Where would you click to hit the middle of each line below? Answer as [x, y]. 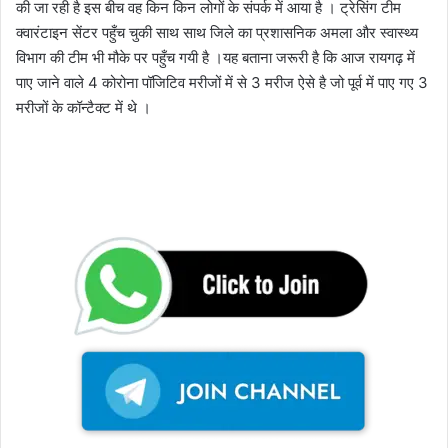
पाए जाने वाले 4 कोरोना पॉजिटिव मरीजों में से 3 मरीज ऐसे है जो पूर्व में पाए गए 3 [222, 83]
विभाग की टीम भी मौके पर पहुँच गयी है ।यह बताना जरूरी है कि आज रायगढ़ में [215, 58]
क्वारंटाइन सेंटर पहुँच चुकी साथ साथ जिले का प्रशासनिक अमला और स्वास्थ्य [217, 33]
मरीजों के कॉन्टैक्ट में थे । [83, 108]
